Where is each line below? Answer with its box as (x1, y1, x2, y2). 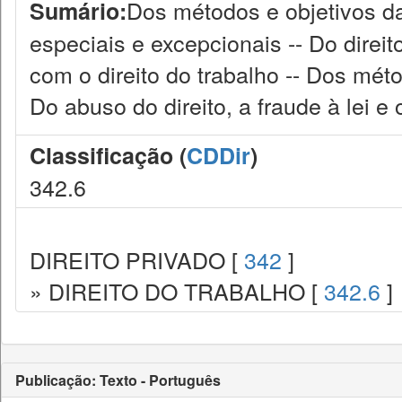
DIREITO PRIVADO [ (30, 243, 244, 275)
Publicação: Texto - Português (15, 370, 221, 390)
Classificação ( (30, 139, 187, 171)
